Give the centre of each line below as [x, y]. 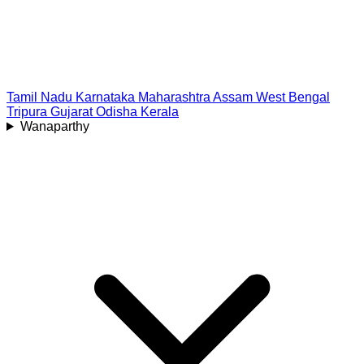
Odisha [117, 112]
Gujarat [71, 112]
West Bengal [293, 97]
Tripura [27, 112]
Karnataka [105, 97]
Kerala [160, 112]
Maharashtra [174, 97]
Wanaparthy [54, 126]
